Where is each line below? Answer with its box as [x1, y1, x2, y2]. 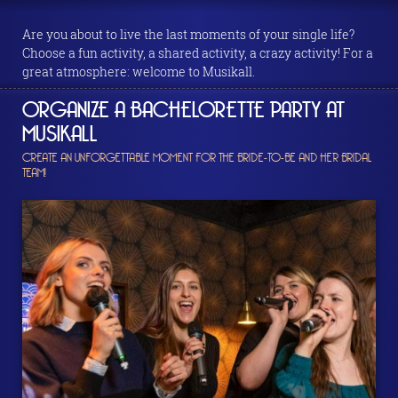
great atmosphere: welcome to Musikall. [22, 62, 255, 80]
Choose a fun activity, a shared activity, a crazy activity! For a [22, 44, 373, 61]
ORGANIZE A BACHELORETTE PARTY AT [22, 99, 345, 122]
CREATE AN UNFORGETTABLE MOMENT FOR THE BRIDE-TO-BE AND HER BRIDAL [22, 152, 371, 165]
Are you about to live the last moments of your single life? [22, 25, 354, 43]
